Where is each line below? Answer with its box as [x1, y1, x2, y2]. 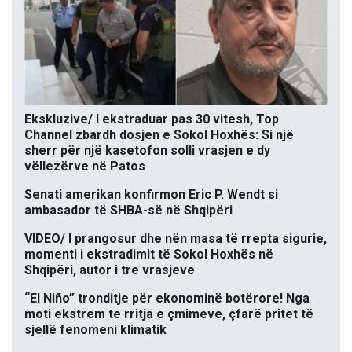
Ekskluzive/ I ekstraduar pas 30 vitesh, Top [24, 112, 279, 127]
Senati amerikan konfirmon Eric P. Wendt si [24, 187, 278, 203]
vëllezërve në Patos [24, 159, 145, 174]
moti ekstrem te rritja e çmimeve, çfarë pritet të [24, 306, 313, 322]
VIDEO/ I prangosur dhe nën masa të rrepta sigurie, [24, 231, 327, 247]
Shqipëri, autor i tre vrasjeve [24, 262, 195, 278]
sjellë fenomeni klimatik [24, 322, 167, 338]
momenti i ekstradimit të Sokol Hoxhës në [24, 247, 273, 262]
